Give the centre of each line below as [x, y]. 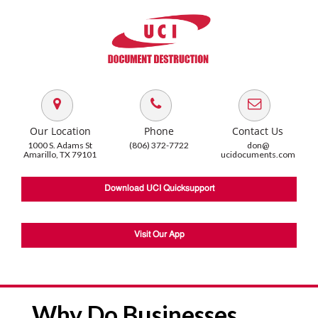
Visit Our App [159, 235]
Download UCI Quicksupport [159, 189]
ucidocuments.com [258, 155]
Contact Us [258, 132]
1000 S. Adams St [60, 146]
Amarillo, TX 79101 [60, 155]
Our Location [60, 132]
